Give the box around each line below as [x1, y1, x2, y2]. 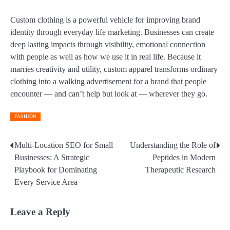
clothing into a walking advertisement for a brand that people [10, 76, 206, 86]
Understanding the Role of [130, 140, 216, 149]
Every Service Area [14, 177, 78, 186]
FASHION [14, 113, 37, 119]
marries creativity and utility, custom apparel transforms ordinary [10, 64, 218, 73]
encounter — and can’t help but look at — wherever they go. [10, 89, 207, 98]
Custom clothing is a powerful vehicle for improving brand [10, 15, 200, 24]
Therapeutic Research [145, 165, 216, 174]
